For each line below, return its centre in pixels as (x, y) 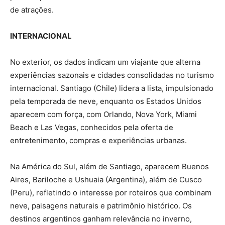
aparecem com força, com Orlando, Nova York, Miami (103, 114)
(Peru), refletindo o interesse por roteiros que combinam (111, 192)
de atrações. (32, 10)
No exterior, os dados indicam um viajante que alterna (105, 62)
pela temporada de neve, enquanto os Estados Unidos (106, 101)
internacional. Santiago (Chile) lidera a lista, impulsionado (112, 88)
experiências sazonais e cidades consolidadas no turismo (112, 75)
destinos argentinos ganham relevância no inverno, (101, 218)
